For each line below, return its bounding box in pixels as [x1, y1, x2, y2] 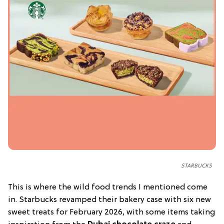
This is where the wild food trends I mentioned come [8, 182, 207, 192]
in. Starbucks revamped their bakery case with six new [8, 195, 211, 204]
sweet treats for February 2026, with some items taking [8, 207, 215, 217]
